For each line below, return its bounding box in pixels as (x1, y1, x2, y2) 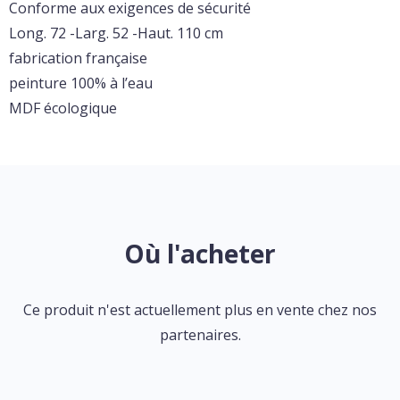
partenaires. (159, 325, 241, 345)
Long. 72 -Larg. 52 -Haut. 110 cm (9, 23, 223, 43)
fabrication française (9, 48, 147, 68)
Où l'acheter (124, 237, 276, 271)
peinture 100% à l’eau (9, 73, 153, 93)
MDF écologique (9, 98, 117, 118)
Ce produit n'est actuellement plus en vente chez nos (23, 300, 377, 320)
